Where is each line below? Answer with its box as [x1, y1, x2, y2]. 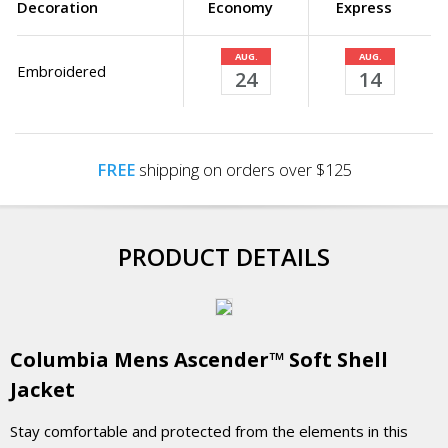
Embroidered [17, 61, 106, 81]
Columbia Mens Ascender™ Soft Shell [10, 346, 388, 373]
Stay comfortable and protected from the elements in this [10, 421, 408, 441]
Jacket [10, 376, 75, 403]
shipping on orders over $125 [134, 158, 352, 181]
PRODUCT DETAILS [118, 240, 330, 273]
